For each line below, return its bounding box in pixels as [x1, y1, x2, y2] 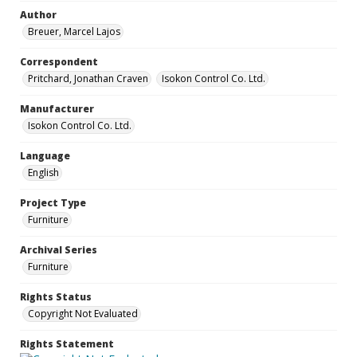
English [28, 166, 59, 179]
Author [20, 8, 57, 22]
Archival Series [20, 243, 97, 257]
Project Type [20, 196, 86, 210]
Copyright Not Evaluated [28, 307, 138, 320]
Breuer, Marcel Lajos [28, 25, 120, 38]
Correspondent [20, 55, 98, 69]
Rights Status [20, 290, 92, 304]
